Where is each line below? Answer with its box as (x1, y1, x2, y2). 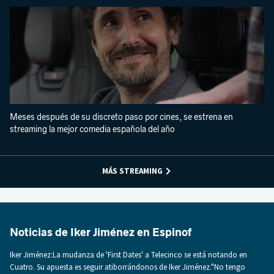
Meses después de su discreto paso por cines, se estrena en (10, 111, 233, 122)
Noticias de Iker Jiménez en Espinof (10, 225, 191, 239)
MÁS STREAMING (102, 165, 163, 176)
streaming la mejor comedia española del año (10, 124, 175, 135)
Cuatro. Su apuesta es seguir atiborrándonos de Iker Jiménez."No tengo (10, 261, 245, 272)
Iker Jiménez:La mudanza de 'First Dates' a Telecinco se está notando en (10, 249, 247, 260)
